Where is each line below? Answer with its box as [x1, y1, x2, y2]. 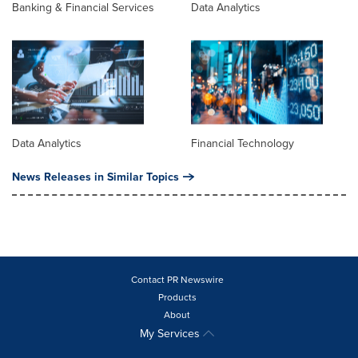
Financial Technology [191, 135, 294, 152]
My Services [140, 325, 203, 342]
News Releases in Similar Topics [12, 169, 179, 185]
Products [157, 290, 197, 304]
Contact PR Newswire [130, 272, 224, 287]
